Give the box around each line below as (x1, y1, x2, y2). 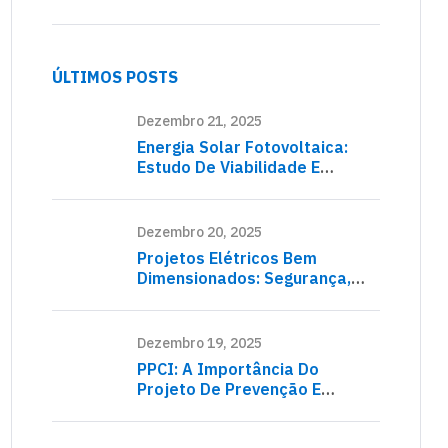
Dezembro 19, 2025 (137, 333, 262, 352)
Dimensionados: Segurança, (137, 267, 351, 288)
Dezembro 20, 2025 (137, 222, 262, 241)
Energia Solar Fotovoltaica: (137, 136, 348, 157)
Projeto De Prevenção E (137, 378, 321, 399)
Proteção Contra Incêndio (137, 398, 339, 419)
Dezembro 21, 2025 (137, 111, 262, 130)
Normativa (137, 307, 218, 328)
